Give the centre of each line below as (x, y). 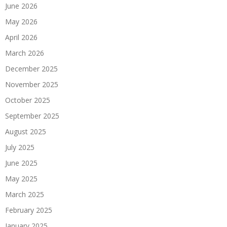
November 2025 (32, 85)
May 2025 (21, 179)
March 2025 (25, 195)
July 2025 (20, 147)
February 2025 (29, 210)
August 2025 (26, 132)
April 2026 (21, 37)
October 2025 (28, 100)
